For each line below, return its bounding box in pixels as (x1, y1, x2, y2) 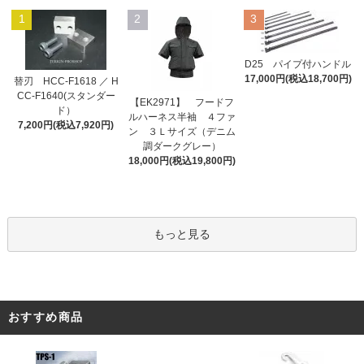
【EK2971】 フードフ (129, 96, 234, 108)
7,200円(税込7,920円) (18, 119, 115, 131)
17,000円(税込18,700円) (244, 72, 352, 84)
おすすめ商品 (8, 310, 84, 323)
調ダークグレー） (142, 140, 221, 152)
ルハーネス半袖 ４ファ (128, 110, 236, 123)
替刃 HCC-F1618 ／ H (13, 75, 119, 87)
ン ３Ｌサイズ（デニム (128, 125, 236, 137)
